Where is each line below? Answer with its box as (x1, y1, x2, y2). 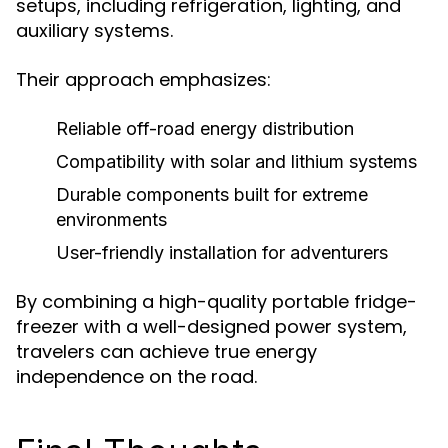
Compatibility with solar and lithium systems (56, 151, 417, 172)
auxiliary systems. (16, 18, 173, 43)
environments (56, 209, 167, 230)
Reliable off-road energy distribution (56, 118, 354, 139)
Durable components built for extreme (56, 184, 368, 205)
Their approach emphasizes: (16, 67, 271, 92)
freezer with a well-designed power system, (16, 314, 407, 339)
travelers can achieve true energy (16, 339, 317, 364)
